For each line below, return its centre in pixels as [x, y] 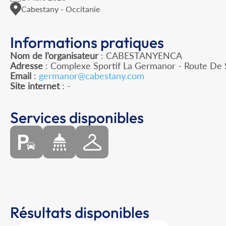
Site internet [35, 86]
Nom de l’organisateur [54, 56]
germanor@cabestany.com [92, 76]
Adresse [26, 66]
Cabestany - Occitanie [61, 9]
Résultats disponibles [80, 213]
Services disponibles [77, 118]
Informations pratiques [87, 43]
